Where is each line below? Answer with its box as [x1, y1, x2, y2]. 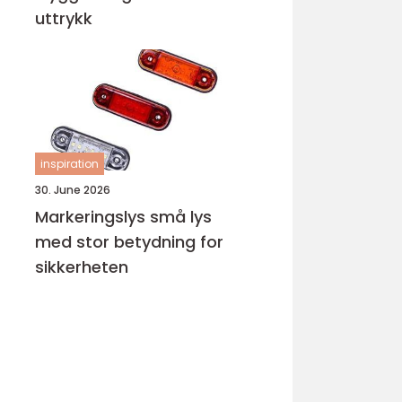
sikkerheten [35, 256, 128, 278]
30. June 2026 [35, 182, 110, 197]
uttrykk [35, 7, 92, 30]
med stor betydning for [35, 231, 223, 253]
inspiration [40, 156, 99, 171]
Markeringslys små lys [35, 205, 150, 228]
